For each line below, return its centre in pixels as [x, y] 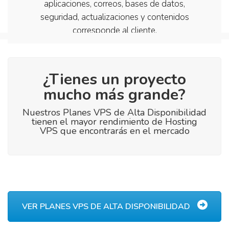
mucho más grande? [114, 95]
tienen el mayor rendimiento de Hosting [114, 121]
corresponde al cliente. [114, 30]
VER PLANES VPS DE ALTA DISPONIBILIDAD [107, 206]
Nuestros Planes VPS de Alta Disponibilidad [114, 112]
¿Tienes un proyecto [114, 79]
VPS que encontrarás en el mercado [114, 131]
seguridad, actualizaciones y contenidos [114, 17]
